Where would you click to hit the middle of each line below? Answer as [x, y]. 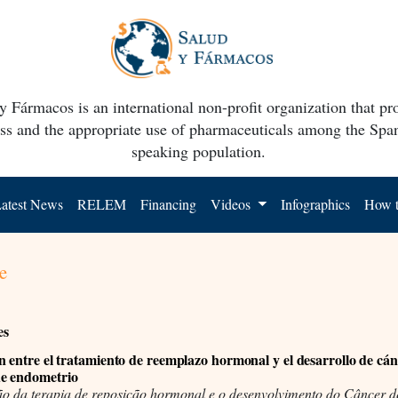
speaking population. [199, 151]
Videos [233, 203]
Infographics [316, 203]
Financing [169, 203]
